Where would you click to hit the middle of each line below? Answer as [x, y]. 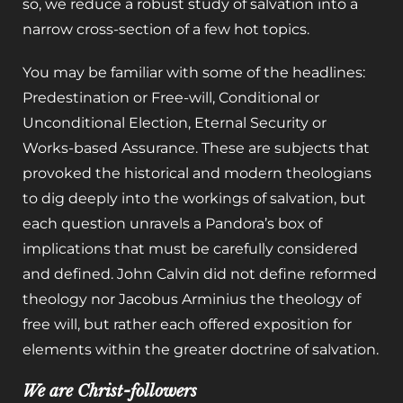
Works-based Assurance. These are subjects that [196, 148]
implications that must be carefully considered [190, 248]
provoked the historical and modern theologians [197, 173]
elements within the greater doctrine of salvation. [201, 349]
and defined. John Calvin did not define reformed [200, 273]
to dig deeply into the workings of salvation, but [194, 198]
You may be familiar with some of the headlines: [194, 72]
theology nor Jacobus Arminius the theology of [192, 299]
